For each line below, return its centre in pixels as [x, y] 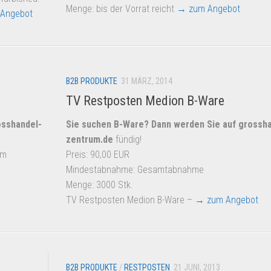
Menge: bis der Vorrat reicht [121, 8]
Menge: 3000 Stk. [100, 185]
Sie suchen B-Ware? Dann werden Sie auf [151, 125]
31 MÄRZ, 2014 [147, 81]
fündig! [127, 140]
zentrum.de [90, 140]
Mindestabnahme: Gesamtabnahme [135, 170]
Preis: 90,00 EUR [98, 155]
